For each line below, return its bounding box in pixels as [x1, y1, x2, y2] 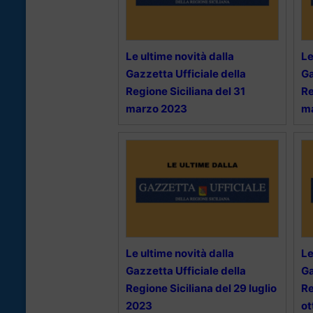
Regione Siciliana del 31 [126, 84, 245, 98]
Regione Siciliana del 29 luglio [126, 281, 277, 295]
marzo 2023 [126, 101, 187, 115]
